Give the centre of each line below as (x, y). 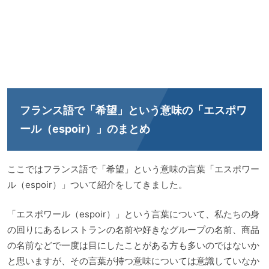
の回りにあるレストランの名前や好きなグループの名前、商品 (133, 229)
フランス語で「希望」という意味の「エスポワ (133, 110)
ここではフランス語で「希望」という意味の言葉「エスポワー (133, 169)
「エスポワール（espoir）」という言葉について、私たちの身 (133, 214)
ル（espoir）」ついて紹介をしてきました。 (97, 185)
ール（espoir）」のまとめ (85, 129)
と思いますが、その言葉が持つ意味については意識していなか (133, 261)
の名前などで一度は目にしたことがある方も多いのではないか (133, 245)
